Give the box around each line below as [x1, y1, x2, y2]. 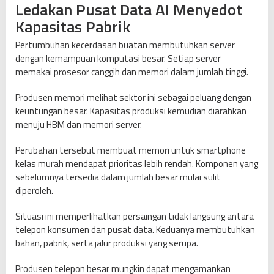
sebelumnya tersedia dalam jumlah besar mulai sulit [15, 170, 221, 185]
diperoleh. [15, 183, 53, 198]
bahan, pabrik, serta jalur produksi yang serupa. [15, 236, 198, 251]
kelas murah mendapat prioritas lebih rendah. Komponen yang [15, 157, 258, 171]
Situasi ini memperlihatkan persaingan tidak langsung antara [15, 209, 254, 224]
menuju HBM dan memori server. [15, 117, 142, 132]
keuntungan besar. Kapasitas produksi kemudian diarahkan [15, 104, 246, 119]
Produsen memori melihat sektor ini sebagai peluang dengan [15, 91, 251, 105]
